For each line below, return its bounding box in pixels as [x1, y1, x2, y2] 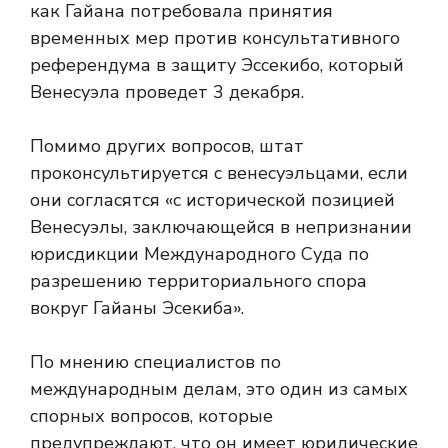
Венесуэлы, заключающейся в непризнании [30, 215, 412, 239]
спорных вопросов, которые [30, 404, 273, 428]
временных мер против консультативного [30, 26, 400, 50]
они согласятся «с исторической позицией [30, 188, 395, 212]
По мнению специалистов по [30, 350, 281, 374]
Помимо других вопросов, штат [30, 134, 304, 158]
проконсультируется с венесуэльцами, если [30, 161, 408, 185]
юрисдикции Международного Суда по [30, 242, 369, 266]
